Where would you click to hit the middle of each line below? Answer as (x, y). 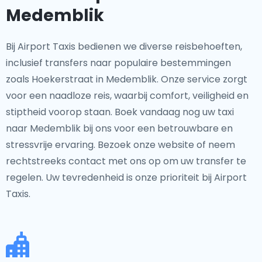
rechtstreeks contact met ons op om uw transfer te (126, 161)
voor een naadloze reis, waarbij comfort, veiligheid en (127, 96)
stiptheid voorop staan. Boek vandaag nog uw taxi (120, 112)
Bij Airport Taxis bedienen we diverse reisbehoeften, (124, 46)
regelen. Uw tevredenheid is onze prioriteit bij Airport (126, 177)
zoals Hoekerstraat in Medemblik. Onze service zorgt (127, 79)
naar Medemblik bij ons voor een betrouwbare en (119, 128)
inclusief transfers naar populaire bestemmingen (118, 63)
